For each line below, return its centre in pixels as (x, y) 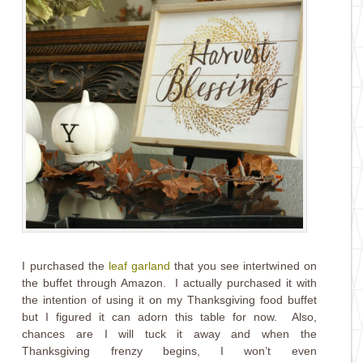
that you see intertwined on (246, 265)
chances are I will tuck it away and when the (169, 333)
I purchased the (63, 265)
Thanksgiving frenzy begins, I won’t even (169, 350)
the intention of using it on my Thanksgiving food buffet (169, 299)
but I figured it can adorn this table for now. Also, (169, 316)
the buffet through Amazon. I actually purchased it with (169, 282)
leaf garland (139, 265)
